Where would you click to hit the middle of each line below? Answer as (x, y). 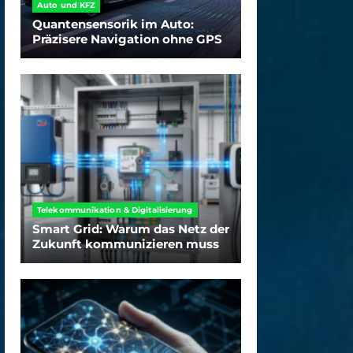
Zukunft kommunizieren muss (126, 243)
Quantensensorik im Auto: (113, 24)
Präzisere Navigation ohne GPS (127, 39)
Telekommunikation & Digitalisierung (115, 210)
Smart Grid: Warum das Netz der (131, 229)
